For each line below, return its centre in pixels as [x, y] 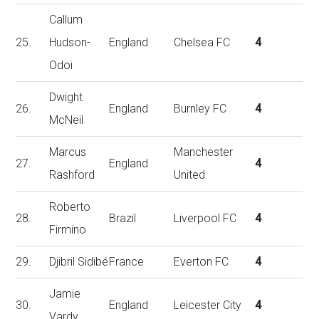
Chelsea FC [202, 42]
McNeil [67, 120]
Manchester [204, 152]
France [127, 262]
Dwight [66, 97]
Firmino [68, 230]
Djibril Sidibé [79, 262]
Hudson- [70, 42]
